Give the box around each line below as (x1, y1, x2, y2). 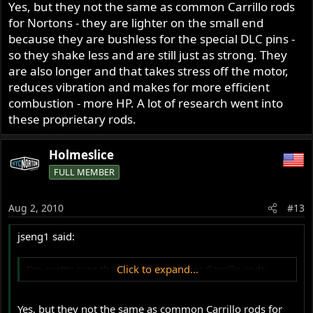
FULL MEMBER (54, 166, 115, 179)
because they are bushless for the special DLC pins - (8, 31, 296, 48)
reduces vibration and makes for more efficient (8, 79, 270, 96)
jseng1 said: (17, 228, 75, 243)
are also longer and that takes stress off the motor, (8, 63, 289, 80)
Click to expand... (117, 262, 199, 277)
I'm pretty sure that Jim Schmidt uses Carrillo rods (27, 262, 266, 277)
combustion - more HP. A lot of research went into (8, 95, 284, 112)
